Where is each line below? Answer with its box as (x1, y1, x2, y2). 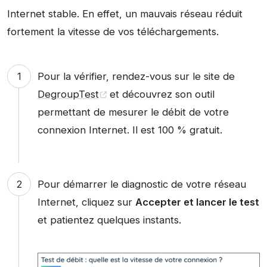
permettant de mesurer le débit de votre (37, 106, 229, 119)
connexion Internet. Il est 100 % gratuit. (37, 124, 222, 136)
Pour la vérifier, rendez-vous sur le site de (37, 70, 235, 83)
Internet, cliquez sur (37, 195, 135, 208)
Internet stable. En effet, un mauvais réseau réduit (7, 8, 243, 20)
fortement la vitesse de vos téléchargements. (7, 26, 219, 38)
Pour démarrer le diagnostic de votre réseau (37, 178, 246, 190)
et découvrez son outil (106, 88, 215, 101)
